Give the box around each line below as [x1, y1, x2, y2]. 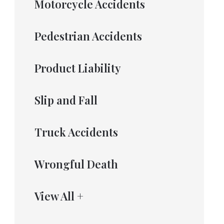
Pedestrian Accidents [34, 28, 142, 43]
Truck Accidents [34, 124, 118, 139]
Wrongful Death [34, 156, 118, 171]
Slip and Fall [34, 92, 97, 107]
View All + [34, 188, 83, 203]
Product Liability [34, 60, 121, 75]
